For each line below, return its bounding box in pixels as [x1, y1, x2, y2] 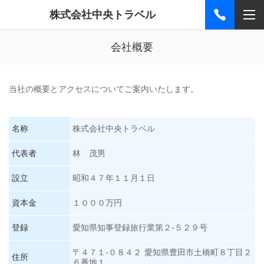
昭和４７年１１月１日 [72, 173, 156, 183]
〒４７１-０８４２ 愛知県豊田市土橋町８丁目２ [72, 247, 252, 258]
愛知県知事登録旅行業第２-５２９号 [72, 223, 208, 233]
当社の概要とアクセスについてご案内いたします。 [9, 84, 199, 94]
